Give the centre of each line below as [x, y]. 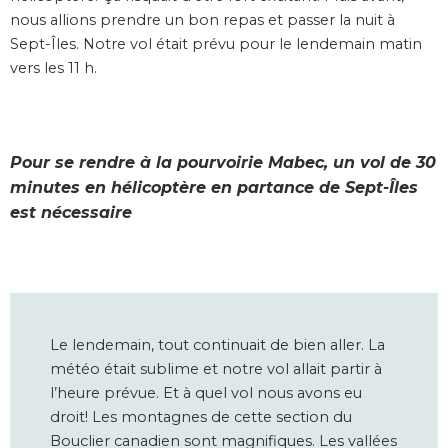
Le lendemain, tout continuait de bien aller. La [217, 344]
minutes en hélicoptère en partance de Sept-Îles [214, 187]
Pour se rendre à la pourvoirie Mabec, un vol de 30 [223, 162]
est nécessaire [71, 212]
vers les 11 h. [53, 68]
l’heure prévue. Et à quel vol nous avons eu [206, 392]
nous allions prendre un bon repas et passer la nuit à [202, 20]
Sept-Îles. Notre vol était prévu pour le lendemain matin [216, 44]
